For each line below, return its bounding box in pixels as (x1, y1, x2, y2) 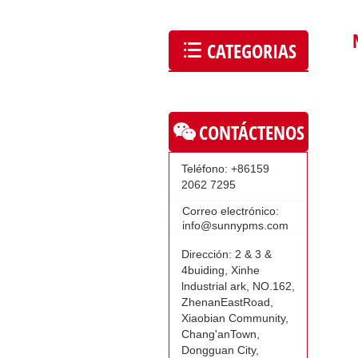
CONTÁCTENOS (198, 118, 304, 145)
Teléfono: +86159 (181, 161, 270, 175)
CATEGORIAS (206, 37, 296, 64)
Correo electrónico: (181, 204, 279, 217)
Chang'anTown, (181, 327, 260, 340)
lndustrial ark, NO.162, (181, 279, 295, 292)
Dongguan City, (181, 343, 259, 356)
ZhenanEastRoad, (181, 295, 273, 308)
